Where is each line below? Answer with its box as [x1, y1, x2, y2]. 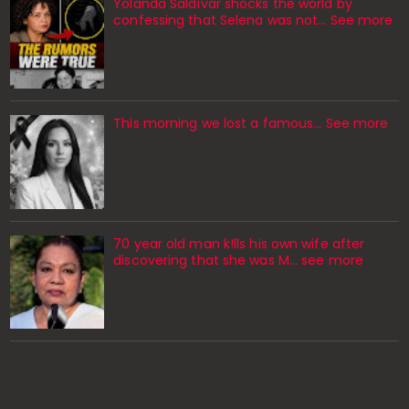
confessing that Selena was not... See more [113, 11, 393, 30]
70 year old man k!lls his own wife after [113, 234, 365, 253]
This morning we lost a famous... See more [113, 114, 389, 133]
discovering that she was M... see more [113, 250, 364, 269]
